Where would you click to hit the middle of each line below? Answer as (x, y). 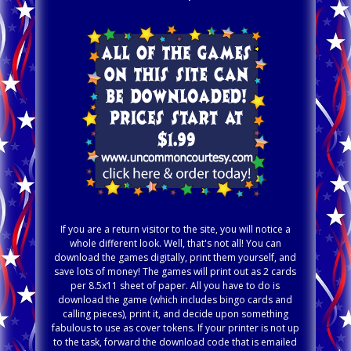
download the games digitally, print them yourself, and (175, 257)
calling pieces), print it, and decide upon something (175, 313)
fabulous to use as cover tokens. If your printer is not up (175, 327)
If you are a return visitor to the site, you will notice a (175, 229)
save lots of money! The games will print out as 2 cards (175, 271)
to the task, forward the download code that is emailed (175, 342)
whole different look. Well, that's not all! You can (175, 243)
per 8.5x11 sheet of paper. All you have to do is (175, 285)
